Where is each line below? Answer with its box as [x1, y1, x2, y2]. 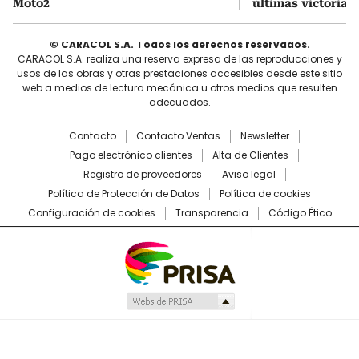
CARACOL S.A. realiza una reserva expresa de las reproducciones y [17, 51, 342, 66]
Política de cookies [219, 186, 311, 200]
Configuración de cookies [27, 205, 155, 220]
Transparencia [175, 205, 248, 220]
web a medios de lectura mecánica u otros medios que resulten [22, 80, 337, 95]
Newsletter [240, 128, 289, 143]
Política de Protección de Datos [47, 186, 200, 200]
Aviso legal [221, 167, 276, 181]
